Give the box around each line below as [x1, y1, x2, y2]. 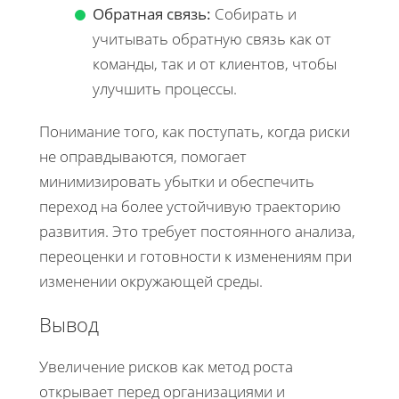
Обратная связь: [93, 3, 211, 24]
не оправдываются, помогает [39, 145, 247, 167]
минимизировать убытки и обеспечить [39, 170, 314, 191]
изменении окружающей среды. [39, 270, 263, 291]
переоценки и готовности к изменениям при [39, 245, 352, 266]
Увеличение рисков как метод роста [39, 355, 293, 377]
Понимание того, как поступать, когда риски [39, 120, 350, 142]
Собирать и [211, 3, 297, 24]
